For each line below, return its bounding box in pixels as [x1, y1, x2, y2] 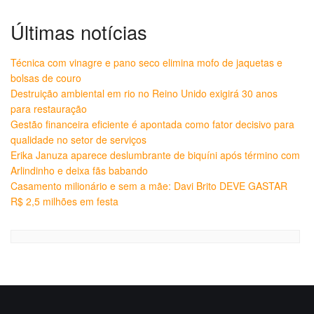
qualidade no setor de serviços [11, 132, 146, 146]
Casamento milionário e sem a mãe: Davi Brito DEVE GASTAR [11, 178, 287, 193]
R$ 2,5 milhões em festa [11, 193, 118, 208]
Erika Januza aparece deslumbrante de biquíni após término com [11, 147, 300, 162]
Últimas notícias [11, 18, 147, 46]
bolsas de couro [11, 70, 81, 85]
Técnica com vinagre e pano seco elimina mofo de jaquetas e [11, 55, 282, 69]
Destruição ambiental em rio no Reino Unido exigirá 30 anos [11, 86, 278, 100]
